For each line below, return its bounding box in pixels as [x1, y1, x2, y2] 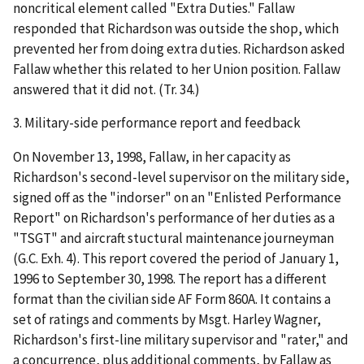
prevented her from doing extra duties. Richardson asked [13, 39, 345, 58]
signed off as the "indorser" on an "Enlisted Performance [13, 188, 341, 207]
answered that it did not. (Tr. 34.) [13, 80, 200, 98]
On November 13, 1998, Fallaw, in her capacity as [13, 148, 291, 167]
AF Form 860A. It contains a [178, 290, 331, 309]
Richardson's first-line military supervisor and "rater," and [13, 331, 349, 349]
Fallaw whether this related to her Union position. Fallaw [13, 59, 340, 78]
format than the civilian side [13, 290, 175, 309]
